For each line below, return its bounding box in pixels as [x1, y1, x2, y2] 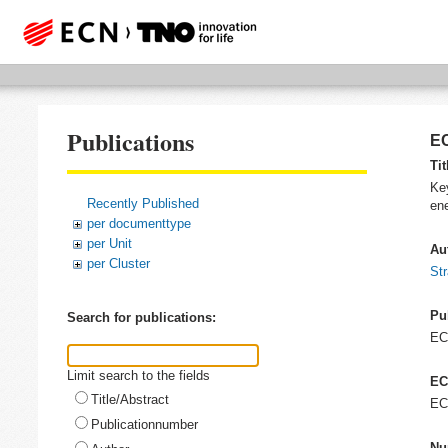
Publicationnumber [91, 416, 198, 432]
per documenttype [87, 215, 191, 231]
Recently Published [87, 195, 199, 211]
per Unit [87, 235, 132, 251]
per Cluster [87, 255, 150, 271]
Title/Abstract [91, 391, 169, 407]
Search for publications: [67, 310, 216, 326]
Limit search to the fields [67, 367, 210, 383]
